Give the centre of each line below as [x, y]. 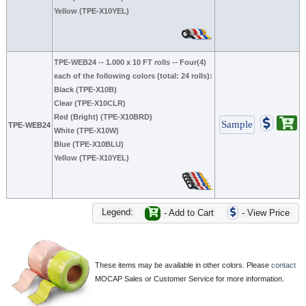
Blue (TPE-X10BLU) [89, 144]
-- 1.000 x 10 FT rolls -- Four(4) [151, 62]
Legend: [117, 212]
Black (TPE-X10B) [85, 89]
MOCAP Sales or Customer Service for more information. [190, 278]
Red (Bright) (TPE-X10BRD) [103, 116]
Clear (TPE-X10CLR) [90, 103]
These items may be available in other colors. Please [183, 265]
